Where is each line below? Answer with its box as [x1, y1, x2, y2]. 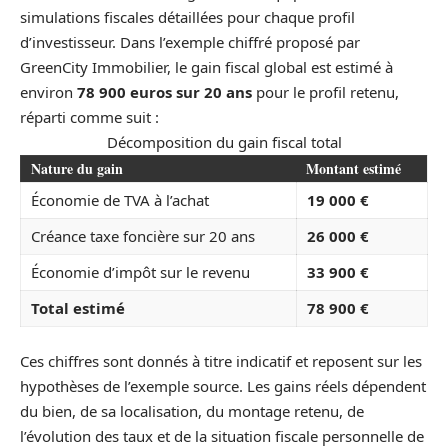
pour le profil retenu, [252, 81, 399, 102]
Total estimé [31, 297, 125, 318]
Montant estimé [306, 157, 401, 179]
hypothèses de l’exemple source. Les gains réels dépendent [20, 376, 426, 397]
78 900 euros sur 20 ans [77, 81, 252, 102]
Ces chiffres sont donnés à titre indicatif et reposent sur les [20, 351, 422, 372]
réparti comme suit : [20, 106, 159, 127]
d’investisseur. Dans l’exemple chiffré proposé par [20, 31, 360, 52]
